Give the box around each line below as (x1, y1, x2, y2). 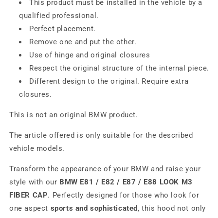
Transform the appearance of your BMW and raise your (9, 164, 201, 173)
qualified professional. (19, 11, 99, 20)
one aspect (9, 204, 51, 213)
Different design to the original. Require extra (29, 77, 189, 86)
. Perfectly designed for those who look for (48, 191, 200, 200)
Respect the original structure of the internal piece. (29, 64, 209, 73)
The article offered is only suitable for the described (9, 131, 193, 140)
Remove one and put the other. (29, 37, 137, 46)
